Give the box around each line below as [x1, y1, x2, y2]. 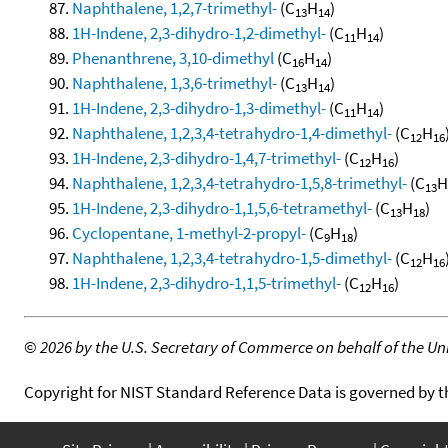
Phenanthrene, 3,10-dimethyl [72, 46, 274, 69]
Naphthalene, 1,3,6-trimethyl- [72, 71, 277, 94]
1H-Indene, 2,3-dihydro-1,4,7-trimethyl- [72, 146, 341, 169]
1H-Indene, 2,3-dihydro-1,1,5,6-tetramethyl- [72, 196, 372, 219]
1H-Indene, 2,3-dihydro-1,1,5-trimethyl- [72, 271, 341, 294]
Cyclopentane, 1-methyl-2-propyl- [72, 221, 306, 244]
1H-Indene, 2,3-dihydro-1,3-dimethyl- [72, 96, 326, 119]
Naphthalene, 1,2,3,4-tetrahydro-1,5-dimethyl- [72, 246, 392, 269]
